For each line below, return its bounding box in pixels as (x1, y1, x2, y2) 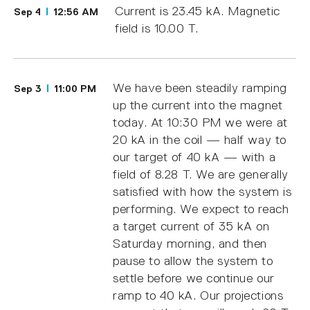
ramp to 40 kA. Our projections (113, 289, 284, 303)
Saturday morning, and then (113, 237, 268, 251)
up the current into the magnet (113, 98, 283, 113)
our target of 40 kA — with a (113, 150, 276, 165)
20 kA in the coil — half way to (113, 133, 286, 147)
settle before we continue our (113, 271, 275, 286)
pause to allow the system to (113, 254, 273, 268)
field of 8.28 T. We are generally (113, 167, 289, 182)
